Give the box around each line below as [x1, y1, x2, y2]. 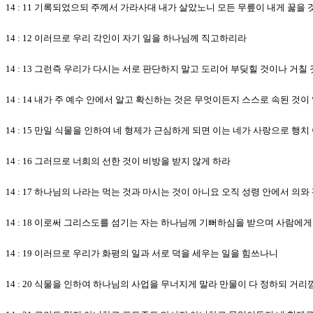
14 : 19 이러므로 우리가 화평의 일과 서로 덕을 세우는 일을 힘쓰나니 [6, 248, 278, 259]
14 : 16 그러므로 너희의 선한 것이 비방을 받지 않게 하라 [6, 156, 231, 166]
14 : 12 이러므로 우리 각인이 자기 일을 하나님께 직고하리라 [6, 33, 247, 43]
